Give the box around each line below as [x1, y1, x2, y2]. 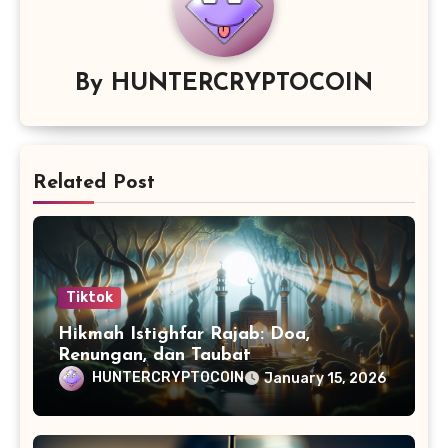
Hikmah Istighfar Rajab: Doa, [57, 325, 310, 345]
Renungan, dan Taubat [57, 346, 251, 366]
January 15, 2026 [263, 370, 386, 388]
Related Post [32, 173, 155, 194]
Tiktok [65, 289, 113, 307]
